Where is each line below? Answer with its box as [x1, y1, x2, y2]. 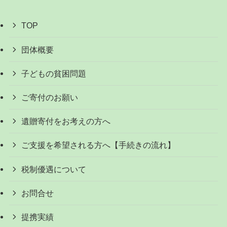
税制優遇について [21, 164, 87, 174]
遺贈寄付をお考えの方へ [21, 117, 111, 126]
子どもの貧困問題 [21, 68, 87, 78]
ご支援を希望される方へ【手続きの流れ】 [21, 140, 176, 150]
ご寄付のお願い [21, 92, 79, 102]
